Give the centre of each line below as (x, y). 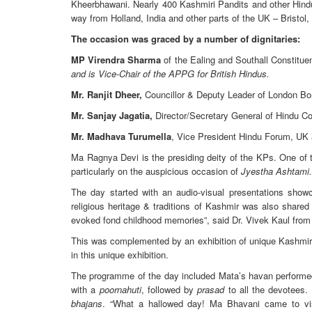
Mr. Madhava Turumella (121, 136)
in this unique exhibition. (120, 254)
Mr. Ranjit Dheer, (107, 94)
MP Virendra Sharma (116, 59)
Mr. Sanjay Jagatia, (112, 115)
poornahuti (120, 289)
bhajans (87, 303)
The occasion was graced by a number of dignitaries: (186, 38)
